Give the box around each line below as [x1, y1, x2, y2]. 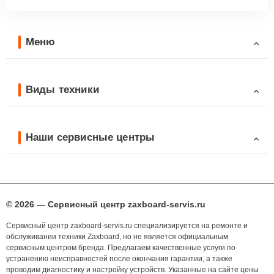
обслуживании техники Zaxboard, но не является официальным [6, 232, 228, 242]
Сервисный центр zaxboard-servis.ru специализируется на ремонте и [6, 221, 248, 231]
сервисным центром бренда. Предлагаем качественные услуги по [6, 243, 235, 253]
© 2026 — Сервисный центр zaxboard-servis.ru [6, 199, 206, 210]
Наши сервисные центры [26, 131, 155, 143]
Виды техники [26, 83, 99, 95]
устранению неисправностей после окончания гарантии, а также [6, 254, 232, 264]
